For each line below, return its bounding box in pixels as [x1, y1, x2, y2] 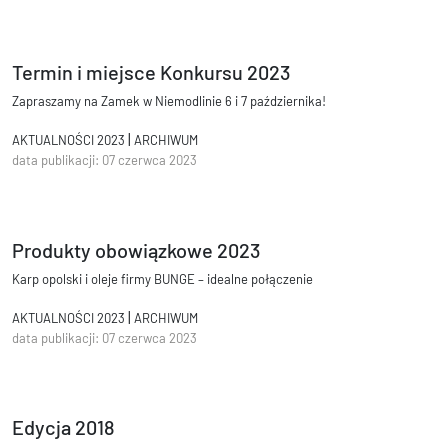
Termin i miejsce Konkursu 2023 [12, 60, 290, 85]
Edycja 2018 [12, 414, 115, 439]
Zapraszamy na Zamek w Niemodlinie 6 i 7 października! [12, 93, 326, 110]
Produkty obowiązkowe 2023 [12, 237, 260, 262]
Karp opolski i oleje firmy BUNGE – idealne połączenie [12, 270, 313, 287]
